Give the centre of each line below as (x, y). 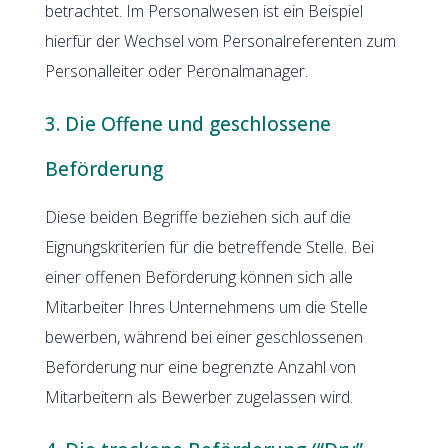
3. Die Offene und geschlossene (187, 123)
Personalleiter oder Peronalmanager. (176, 70)
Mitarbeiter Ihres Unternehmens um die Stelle (206, 306)
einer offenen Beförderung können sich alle (198, 276)
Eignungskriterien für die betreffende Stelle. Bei (209, 246)
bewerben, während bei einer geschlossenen (203, 336)
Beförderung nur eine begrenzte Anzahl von (200, 366)
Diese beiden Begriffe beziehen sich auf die (197, 216)
